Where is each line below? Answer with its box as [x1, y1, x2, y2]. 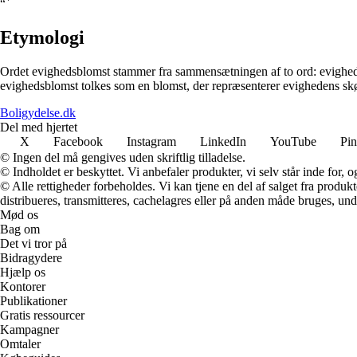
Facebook [53, 135, 103, 149]
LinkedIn [200, 135, 246, 149]
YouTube [270, 135, 316, 149]
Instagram [127, 135, 176, 149]
